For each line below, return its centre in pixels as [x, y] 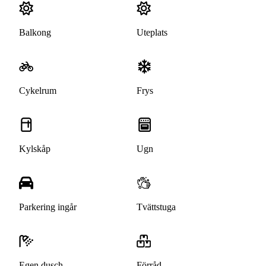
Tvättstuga [156, 207]
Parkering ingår [48, 207]
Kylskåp [35, 149]
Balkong [35, 33]
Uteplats [152, 33]
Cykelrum [38, 91]
